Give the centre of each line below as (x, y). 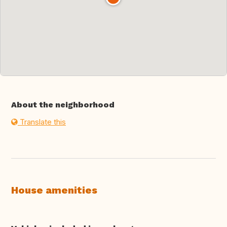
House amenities (54, 190)
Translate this (42, 122)
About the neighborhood (63, 105)
